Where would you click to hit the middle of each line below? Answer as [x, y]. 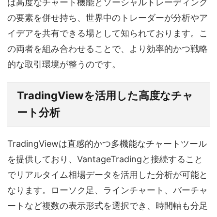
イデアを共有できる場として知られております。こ [108, 33]
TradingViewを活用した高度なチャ [105, 95]
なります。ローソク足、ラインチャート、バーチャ [108, 190]
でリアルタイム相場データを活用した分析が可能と [108, 175]
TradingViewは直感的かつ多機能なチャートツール [107, 144]
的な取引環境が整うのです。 [64, 64]
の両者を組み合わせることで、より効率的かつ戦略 [108, 49]
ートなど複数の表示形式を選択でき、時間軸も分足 [108, 206]
